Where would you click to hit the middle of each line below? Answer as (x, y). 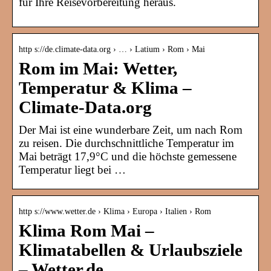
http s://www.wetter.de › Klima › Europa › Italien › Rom (115, 212)
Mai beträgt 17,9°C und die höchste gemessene (128, 157)
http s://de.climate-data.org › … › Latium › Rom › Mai (112, 50)
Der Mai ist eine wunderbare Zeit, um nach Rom (131, 130)
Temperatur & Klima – (105, 88)
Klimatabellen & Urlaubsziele (131, 250)
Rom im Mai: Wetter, (98, 69)
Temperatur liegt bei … (72, 170)
